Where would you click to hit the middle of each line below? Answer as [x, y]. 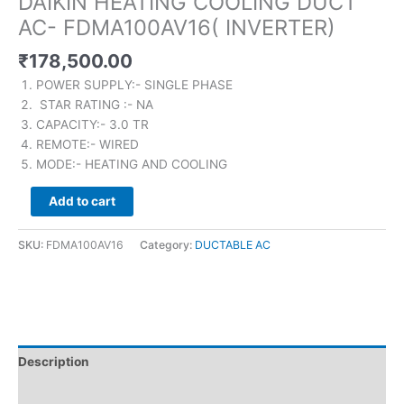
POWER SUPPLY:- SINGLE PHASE [134, 85]
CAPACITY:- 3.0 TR [92, 125]
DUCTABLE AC [233, 244]
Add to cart [82, 201]
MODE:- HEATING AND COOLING [132, 165]
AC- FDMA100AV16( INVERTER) [177, 28]
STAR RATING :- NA [95, 105]
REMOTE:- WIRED [87, 145]
